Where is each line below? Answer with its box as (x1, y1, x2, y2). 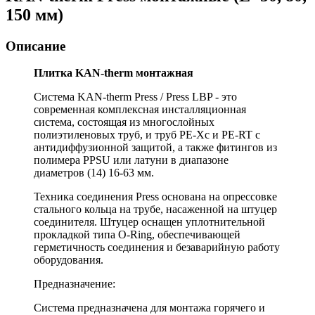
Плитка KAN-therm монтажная (34, 67, 193, 79)
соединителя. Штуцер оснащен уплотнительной (34, 216, 265, 229)
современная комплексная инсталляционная (34, 103, 246, 116)
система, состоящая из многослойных (34, 116, 214, 129)
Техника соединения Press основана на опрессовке (34, 191, 277, 203)
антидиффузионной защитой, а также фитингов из (34, 141, 277, 154)
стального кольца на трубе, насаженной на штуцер (34, 203, 277, 216)
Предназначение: (34, 278, 115, 290)
